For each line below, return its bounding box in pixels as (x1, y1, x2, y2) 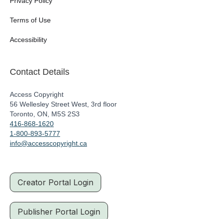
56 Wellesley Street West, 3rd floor (10, 100, 117, 109)
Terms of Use (10, 16, 51, 24)
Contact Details (10, 67, 69, 77)
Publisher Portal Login (18, 207, 100, 217)
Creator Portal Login (18, 177, 93, 188)
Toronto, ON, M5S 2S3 (10, 110, 80, 118)
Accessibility (10, 36, 47, 44)
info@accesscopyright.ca (10, 139, 87, 148)
